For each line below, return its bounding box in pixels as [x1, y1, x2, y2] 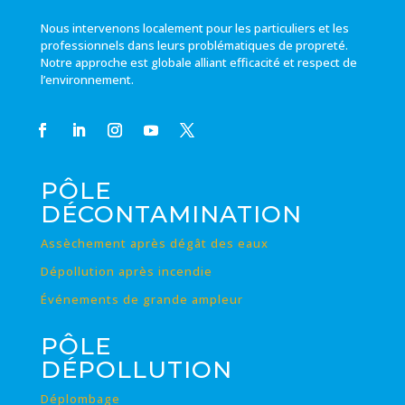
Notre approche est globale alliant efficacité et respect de [40, 54, 357, 71]
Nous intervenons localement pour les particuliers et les [40, 20, 349, 37]
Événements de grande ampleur [40, 291, 243, 308]
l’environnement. [40, 71, 134, 89]
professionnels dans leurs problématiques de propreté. [40, 37, 348, 54]
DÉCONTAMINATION [40, 200, 302, 230]
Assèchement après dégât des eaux [40, 235, 268, 252]
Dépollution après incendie [40, 263, 212, 280]
